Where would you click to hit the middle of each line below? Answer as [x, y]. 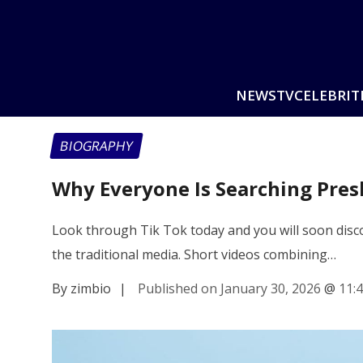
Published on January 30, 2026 [229, 288]
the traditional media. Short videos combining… [194, 254]
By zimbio [81, 288]
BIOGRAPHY [96, 146]
